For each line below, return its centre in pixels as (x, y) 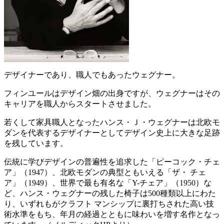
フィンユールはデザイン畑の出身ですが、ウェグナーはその (112, 93)
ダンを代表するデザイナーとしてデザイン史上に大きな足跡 (112, 133)
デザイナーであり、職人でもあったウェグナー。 (92, 75)
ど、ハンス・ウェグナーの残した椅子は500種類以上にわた (110, 193)
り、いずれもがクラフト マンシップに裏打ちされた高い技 (109, 204)
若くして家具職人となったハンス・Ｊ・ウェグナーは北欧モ (112, 122)
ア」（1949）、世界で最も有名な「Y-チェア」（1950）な (108, 183)
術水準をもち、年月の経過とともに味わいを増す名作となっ (112, 214)
